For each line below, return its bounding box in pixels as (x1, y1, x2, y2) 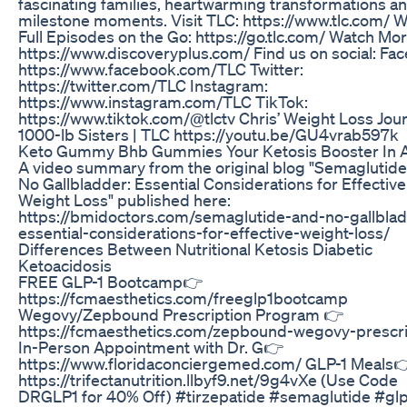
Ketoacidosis (18, 254, 112, 275)
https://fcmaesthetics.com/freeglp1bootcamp (18, 287, 348, 308)
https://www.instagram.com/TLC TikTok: (18, 91, 308, 112)
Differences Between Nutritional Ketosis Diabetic (18, 238, 372, 259)
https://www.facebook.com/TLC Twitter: (18, 58, 303, 79)
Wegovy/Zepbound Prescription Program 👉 (18, 303, 343, 324)
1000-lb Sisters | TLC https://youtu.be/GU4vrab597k (18, 124, 399, 144)
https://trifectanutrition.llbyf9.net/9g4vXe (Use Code (18, 369, 398, 390)
